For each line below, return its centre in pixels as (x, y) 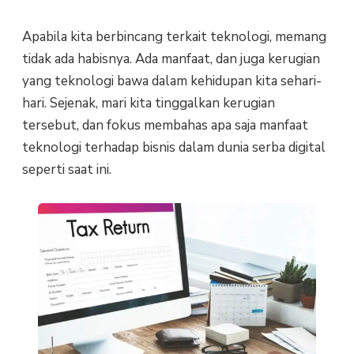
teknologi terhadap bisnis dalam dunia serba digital (173, 147)
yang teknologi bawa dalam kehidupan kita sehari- (171, 81)
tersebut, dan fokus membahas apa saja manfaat (165, 125)
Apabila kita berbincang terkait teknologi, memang (174, 36)
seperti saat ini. (66, 169)
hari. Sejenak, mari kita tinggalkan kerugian (148, 103)
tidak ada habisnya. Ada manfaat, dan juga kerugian (171, 58)
